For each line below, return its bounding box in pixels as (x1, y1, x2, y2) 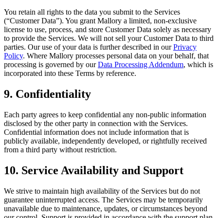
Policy (4, 52, 23, 60)
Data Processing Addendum (98, 60, 183, 69)
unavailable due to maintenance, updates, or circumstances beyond (4, 204, 207, 213)
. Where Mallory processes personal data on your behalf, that (23, 52, 209, 60)
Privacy (173, 43, 197, 52)
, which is (183, 60, 213, 69)
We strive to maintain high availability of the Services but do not (4, 186, 200, 195)
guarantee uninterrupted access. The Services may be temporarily (4, 195, 203, 204)
